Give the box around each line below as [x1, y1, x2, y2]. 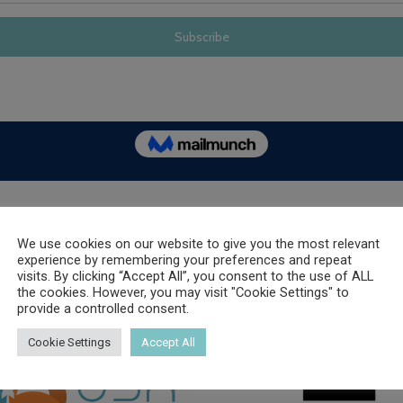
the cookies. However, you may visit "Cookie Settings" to [17, 284, 349, 300]
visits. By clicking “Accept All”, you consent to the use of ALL [17, 268, 373, 284]
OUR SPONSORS [148, 219, 255, 237]
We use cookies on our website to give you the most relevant [17, 236, 380, 252]
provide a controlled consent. [17, 300, 189, 317]
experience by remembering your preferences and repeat [17, 252, 352, 268]
